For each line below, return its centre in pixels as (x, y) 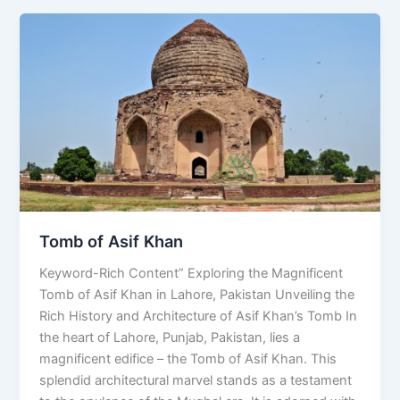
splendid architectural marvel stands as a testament (196, 380)
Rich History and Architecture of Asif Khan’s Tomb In (199, 316)
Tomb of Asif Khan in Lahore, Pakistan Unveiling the (197, 294)
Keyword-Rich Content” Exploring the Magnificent (192, 273)
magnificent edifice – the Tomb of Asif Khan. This (188, 358)
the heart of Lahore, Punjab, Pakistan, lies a (170, 337)
